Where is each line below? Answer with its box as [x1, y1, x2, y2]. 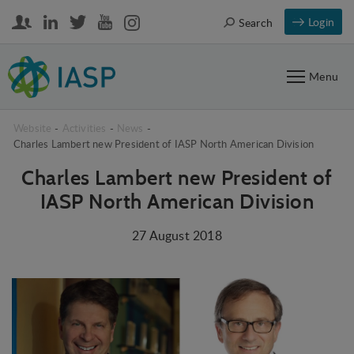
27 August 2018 [132, 227, 222, 244]
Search [238, 14, 273, 30]
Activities [62, 121, 107, 135]
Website [13, 121, 52, 135]
